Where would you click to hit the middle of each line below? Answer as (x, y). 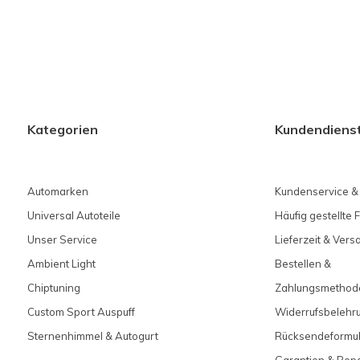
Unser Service (62, 239)
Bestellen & (303, 263)
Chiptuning (54, 287)
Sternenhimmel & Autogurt (93, 335)
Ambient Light (61, 263)
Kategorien (63, 129)
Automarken (58, 191)
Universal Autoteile (74, 215)
